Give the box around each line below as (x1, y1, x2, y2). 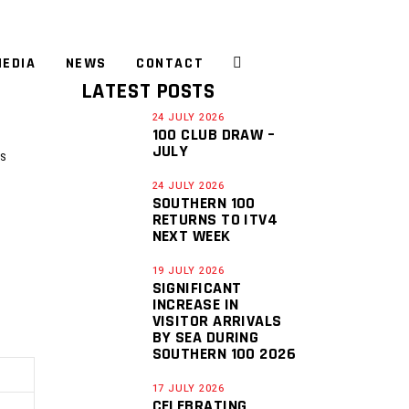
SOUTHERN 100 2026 (152, 343, 297, 364)
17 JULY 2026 (152, 381, 225, 396)
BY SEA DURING (152, 327, 259, 348)
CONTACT (136, 53, 204, 73)
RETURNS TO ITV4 (152, 209, 278, 230)
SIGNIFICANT (152, 278, 242, 299)
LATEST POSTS (80, 78, 215, 105)
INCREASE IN (152, 294, 239, 315)
